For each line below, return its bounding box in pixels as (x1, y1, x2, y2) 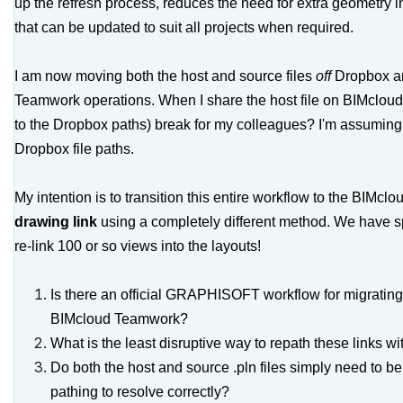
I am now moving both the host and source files (14, 68, 312, 84)
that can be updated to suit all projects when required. (14, 20, 357, 35)
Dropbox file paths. (14, 141, 134, 157)
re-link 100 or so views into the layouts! (14, 238, 261, 254)
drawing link (14, 214, 97, 229)
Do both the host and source (50, 360, 229, 375)
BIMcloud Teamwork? (50, 311, 188, 327)
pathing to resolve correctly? (50, 384, 229, 399)
